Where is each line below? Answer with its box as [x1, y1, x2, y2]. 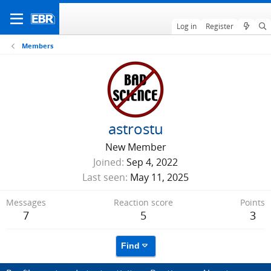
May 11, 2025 [130, 171, 189, 184]
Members [21, 41, 53, 50]
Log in [176, 21, 197, 31]
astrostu [108, 119, 163, 139]
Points [240, 197, 265, 208]
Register [205, 21, 233, 31]
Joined [93, 155, 122, 169]
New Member [105, 140, 166, 154]
